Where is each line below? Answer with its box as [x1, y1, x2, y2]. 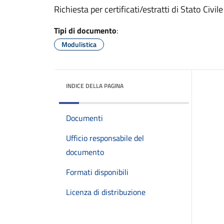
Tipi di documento [54, 24, 116, 36]
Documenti [66, 112, 103, 124]
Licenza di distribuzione [66, 186, 145, 198]
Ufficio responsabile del [66, 132, 144, 144]
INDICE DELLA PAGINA [66, 81, 123, 90]
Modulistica [61, 39, 96, 49]
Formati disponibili [66, 166, 128, 178]
